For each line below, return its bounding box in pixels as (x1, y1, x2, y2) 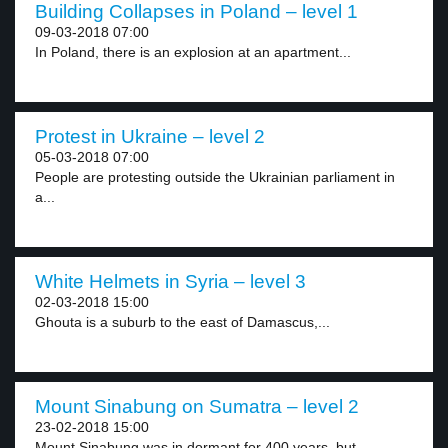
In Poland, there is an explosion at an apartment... (35, 44, 351, 60)
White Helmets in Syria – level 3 (35, 271, 306, 292)
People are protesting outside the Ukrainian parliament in (35, 169, 395, 185)
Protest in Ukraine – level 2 (35, 126, 265, 147)
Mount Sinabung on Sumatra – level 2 (35, 396, 359, 417)
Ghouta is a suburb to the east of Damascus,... (35, 314, 330, 330)
